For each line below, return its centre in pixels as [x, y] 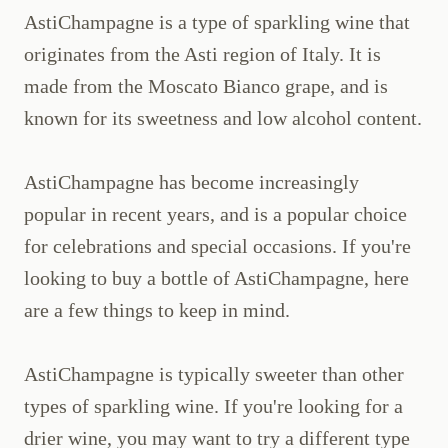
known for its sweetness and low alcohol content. [223, 118]
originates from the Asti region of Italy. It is [202, 54]
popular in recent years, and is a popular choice [215, 214]
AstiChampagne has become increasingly [191, 182]
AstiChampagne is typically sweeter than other [214, 374]
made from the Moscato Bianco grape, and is [206, 86]
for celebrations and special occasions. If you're [217, 246]
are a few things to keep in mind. [157, 310]
